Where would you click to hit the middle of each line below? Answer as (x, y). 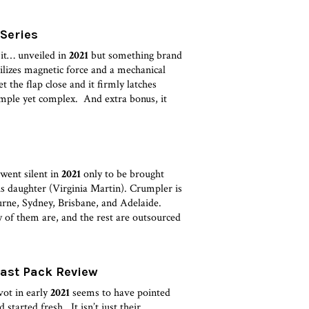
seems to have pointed (120, 292)
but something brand (136, 55)
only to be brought (123, 174)
